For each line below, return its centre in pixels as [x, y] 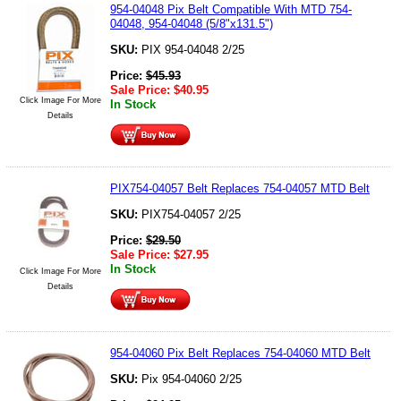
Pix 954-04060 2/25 [192, 379]
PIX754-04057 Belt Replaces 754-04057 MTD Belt [240, 188]
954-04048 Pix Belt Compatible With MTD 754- [231, 9]
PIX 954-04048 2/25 [193, 49]
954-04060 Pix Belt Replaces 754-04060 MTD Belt [240, 353]
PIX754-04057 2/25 [191, 214]
